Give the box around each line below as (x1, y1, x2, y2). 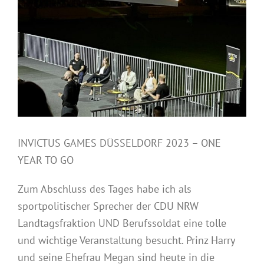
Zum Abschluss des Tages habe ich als (18, 181, 192, 196)
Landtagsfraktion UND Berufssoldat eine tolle (18, 216, 226, 230)
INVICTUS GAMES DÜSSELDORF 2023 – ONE (18, 136, 221, 150)
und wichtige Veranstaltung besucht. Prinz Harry (18, 233, 235, 247)
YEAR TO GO (18, 153, 74, 167)
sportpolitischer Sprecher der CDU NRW (18, 199, 199, 213)
